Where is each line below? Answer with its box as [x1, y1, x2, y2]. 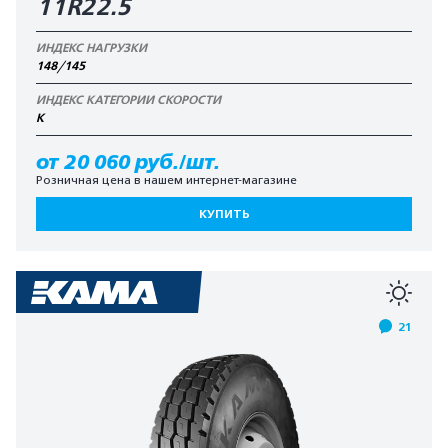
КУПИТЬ [198, 207, 250, 221]
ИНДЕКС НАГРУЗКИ [36, 41, 147, 55]
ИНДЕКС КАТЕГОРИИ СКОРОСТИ [36, 93, 221, 107]
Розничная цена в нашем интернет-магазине [36, 173, 297, 187]
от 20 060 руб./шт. [36, 151, 220, 173]
